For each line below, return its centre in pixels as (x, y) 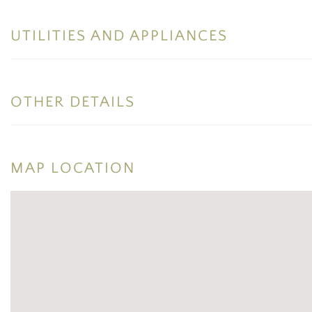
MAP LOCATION (73, 168)
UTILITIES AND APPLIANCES (119, 36)
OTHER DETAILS (73, 102)
